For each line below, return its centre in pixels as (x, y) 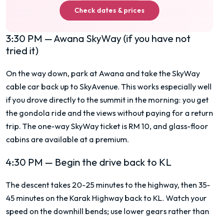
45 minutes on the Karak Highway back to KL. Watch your (106, 198)
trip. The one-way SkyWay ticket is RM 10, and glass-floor (107, 126)
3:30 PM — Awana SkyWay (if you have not (98, 38)
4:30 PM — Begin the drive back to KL (89, 162)
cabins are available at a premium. (67, 139)
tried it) (22, 50)
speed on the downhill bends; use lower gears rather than (108, 211)
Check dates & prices (109, 10)
